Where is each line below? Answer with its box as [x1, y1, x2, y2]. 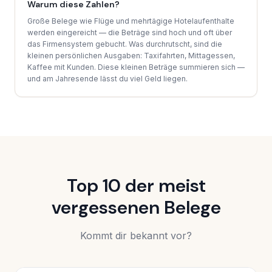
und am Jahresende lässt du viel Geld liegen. [27, 74, 188, 84]
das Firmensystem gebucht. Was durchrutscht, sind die [27, 39, 222, 49]
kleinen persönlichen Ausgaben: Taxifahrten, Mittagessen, [27, 51, 235, 61]
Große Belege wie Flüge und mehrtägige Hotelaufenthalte [27, 16, 234, 26]
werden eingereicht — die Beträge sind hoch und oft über [27, 28, 232, 38]
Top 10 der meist [66, 174, 206, 198]
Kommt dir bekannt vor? [80, 229, 192, 242]
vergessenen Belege [51, 195, 221, 220]
